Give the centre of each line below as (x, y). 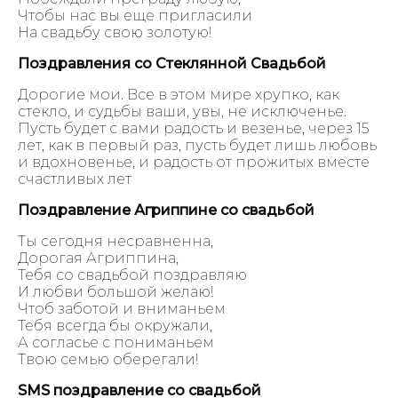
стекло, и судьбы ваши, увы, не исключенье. (182, 111)
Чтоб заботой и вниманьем (122, 308)
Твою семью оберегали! (108, 359)
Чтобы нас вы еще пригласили (135, 15)
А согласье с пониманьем (116, 342)
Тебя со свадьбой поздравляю (132, 275)
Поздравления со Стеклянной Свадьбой (172, 63)
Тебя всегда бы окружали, (115, 325)
